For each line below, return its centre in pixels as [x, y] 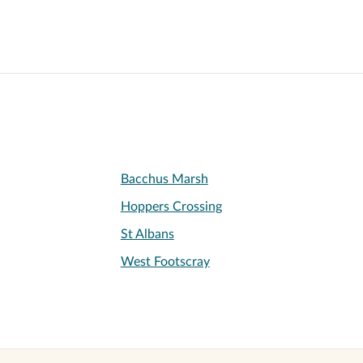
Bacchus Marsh [164, 179]
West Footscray [165, 262]
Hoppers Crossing [171, 207]
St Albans [147, 234]
